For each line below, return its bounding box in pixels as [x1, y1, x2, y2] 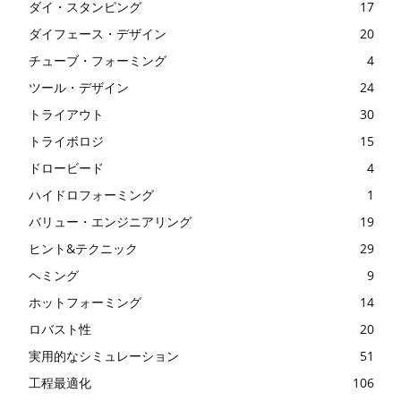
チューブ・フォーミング [29, 52, 166, 70]
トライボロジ [29, 132, 104, 150]
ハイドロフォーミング [29, 186, 154, 204]
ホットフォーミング [29, 294, 141, 311]
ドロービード [29, 159, 104, 177]
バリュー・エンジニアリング [29, 213, 192, 231]
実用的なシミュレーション [29, 347, 179, 365]
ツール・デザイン [29, 79, 129, 97]
